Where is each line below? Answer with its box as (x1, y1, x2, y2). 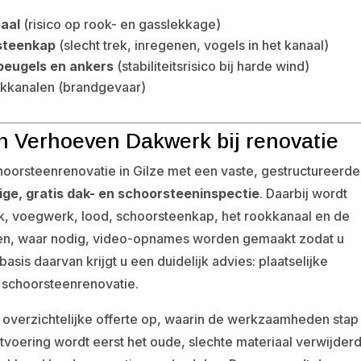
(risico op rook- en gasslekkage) (20, 15, 222, 32)
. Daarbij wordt (259, 185, 348, 201)
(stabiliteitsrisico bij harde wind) (114, 57, 310, 74)
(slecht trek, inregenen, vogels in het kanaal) (56, 36, 330, 53)
